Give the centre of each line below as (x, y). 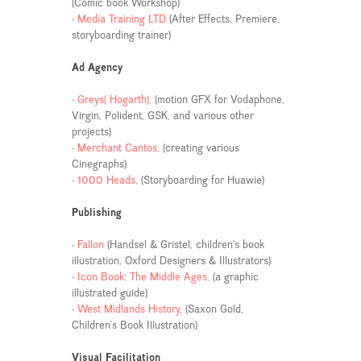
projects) (91, 131)
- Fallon (89, 244)
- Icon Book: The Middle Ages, (142, 276)
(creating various (201, 147)
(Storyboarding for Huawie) (202, 179)
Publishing (96, 212)
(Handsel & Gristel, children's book (185, 244)
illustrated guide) (109, 292)
